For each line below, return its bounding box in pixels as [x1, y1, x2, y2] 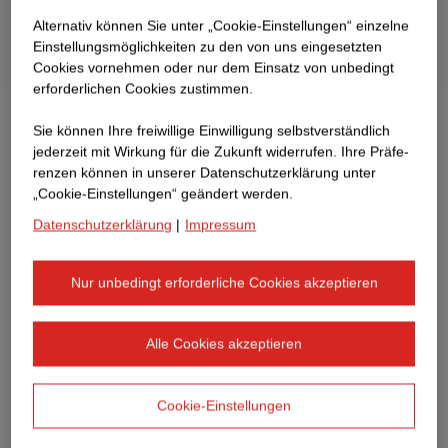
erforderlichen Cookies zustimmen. [33, 80, 254, 97]
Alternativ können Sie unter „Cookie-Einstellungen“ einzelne [33, 17, 410, 34]
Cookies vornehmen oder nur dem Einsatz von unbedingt [33, 59, 395, 76]
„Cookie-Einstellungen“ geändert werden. [33, 185, 294, 202]
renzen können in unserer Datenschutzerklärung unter [33, 164, 377, 181]
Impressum [185, 216, 257, 233]
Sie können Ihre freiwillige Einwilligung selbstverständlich [33, 122, 391, 139]
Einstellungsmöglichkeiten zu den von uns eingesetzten [33, 38, 383, 55]
